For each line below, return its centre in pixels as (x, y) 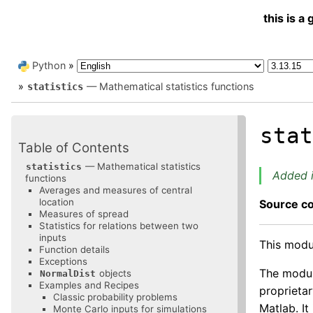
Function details (74, 249)
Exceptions (63, 261)
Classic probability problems (115, 297)
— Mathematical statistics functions (169, 87)
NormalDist (68, 273)
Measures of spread (84, 213)
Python (49, 66)
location (57, 202)
